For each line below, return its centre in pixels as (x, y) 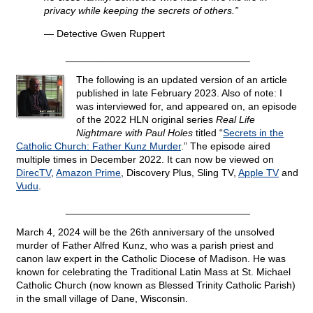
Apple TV (259, 173)
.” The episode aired (226, 146)
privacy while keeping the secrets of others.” (141, 11)
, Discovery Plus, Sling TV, (180, 173)
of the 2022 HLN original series (146, 120)
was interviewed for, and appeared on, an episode (187, 107)
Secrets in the (253, 133)
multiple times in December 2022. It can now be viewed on (145, 160)
